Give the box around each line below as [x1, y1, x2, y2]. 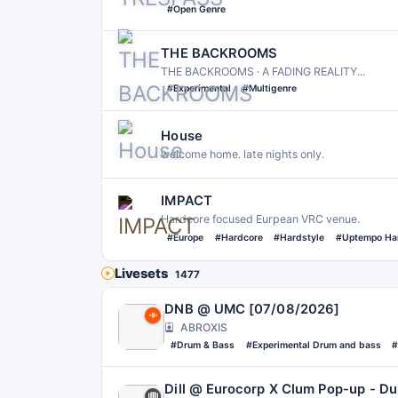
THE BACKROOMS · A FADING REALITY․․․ [161, 64, 366, 78]
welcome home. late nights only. [161, 147, 325, 162]
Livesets [114, 266, 168, 283]
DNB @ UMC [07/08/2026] [164, 301, 340, 318]
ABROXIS [179, 321, 227, 335]
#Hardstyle [274, 232, 325, 243]
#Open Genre [166, 3, 226, 15]
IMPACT [161, 192, 212, 209]
